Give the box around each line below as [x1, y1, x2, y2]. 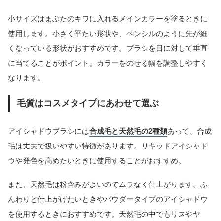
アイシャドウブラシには [8, 127, 89, 136]
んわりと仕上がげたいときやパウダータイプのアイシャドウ [8, 195, 208, 204]
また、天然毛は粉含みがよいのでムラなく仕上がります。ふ [8, 180, 208, 189]
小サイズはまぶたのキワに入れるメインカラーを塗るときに [8, 14, 208, 23]
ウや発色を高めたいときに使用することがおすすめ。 [8, 156, 185, 165]
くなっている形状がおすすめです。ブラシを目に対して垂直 [8, 43, 208, 52]
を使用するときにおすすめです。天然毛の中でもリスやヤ [8, 210, 200, 219]
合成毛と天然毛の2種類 [89, 127, 167, 136]
